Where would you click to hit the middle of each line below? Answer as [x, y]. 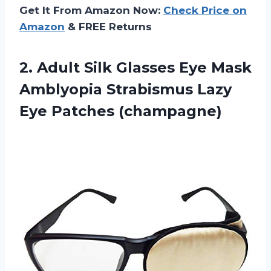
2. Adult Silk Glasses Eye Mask [135, 68]
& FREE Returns [108, 27]
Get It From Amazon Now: [91, 11]
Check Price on [205, 11]
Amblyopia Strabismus [108, 90]
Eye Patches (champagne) [121, 111]
